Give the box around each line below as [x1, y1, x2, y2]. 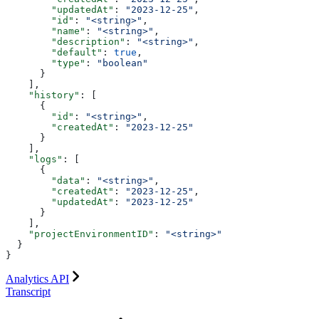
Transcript [6, 285, 51, 298]
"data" [6, 174, 85, 186]
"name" [6, 25, 85, 36]
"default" [6, 46, 103, 58]
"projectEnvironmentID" [6, 228, 154, 239]
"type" [6, 57, 85, 68]
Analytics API [6, 272, 69, 285]
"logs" [6, 153, 63, 164]
